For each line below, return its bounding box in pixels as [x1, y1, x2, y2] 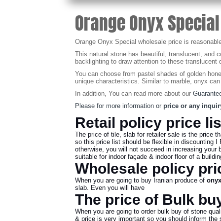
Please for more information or [75, 102, 161, 110]
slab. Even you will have [75, 184, 145, 191]
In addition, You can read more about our [75, 90, 193, 97]
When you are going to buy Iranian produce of [75, 177, 207, 184]
